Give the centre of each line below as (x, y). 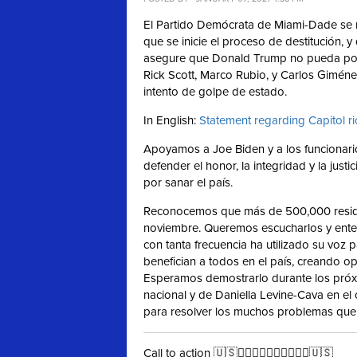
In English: (171, 121)
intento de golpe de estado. (215, 92)
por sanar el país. (188, 183)
